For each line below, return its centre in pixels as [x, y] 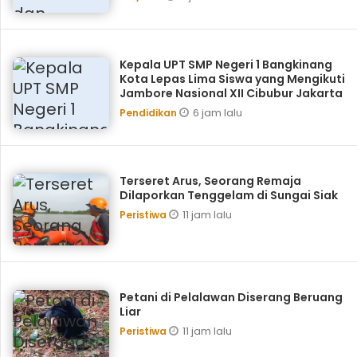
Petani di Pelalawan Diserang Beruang [231, 297]
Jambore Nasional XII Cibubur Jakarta [231, 93]
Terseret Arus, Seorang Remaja [210, 181]
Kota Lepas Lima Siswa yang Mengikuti [232, 79]
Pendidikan [149, 113]
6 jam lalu [217, 113]
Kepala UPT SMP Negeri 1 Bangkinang [226, 65]
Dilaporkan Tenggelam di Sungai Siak [228, 195]
